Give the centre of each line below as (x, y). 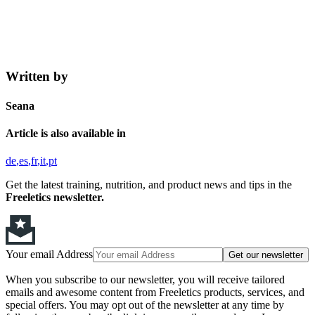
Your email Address (49, 255)
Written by (37, 77)
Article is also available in (66, 133)
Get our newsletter (266, 255)
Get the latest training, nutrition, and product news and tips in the (149, 185)
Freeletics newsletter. (55, 198)
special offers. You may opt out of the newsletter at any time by (145, 305)
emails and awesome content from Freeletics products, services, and (155, 292)
